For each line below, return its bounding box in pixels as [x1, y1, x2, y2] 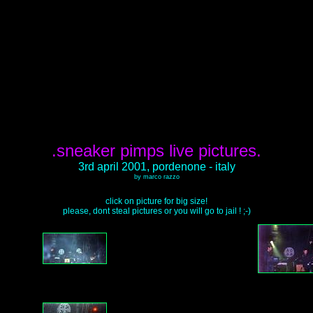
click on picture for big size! [105, 196, 208, 206]
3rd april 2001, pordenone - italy [78, 161, 235, 173]
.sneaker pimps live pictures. [52, 141, 261, 160]
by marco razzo [133, 173, 180, 180]
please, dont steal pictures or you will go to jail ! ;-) [62, 206, 251, 216]
